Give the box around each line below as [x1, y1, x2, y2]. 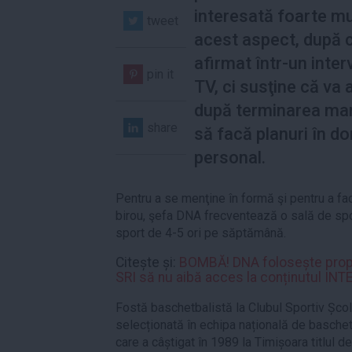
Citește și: [115, 255, 179, 271]
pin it [147, 66, 174, 82]
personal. [194, 147, 266, 167]
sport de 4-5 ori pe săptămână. [115, 225, 286, 240]
